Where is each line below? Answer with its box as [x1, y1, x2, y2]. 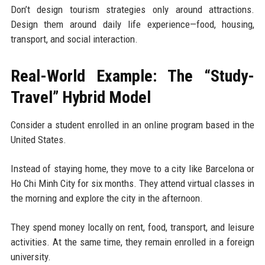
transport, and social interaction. [10, 33, 138, 46]
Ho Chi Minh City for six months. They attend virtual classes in [10, 177, 255, 190]
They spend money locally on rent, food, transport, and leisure [10, 221, 255, 234]
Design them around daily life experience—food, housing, [10, 18, 255, 31]
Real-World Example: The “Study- [10, 66, 255, 86]
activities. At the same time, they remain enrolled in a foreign [10, 236, 255, 248]
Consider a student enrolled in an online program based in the [10, 119, 255, 131]
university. [10, 251, 51, 263]
